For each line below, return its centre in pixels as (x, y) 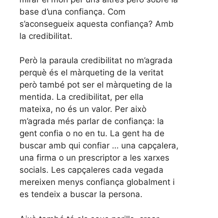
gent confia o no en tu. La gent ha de (92, 134)
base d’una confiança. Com (73, 11)
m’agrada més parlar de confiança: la (92, 121)
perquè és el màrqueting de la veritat (91, 73)
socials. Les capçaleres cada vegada (91, 170)
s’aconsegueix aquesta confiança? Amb (97, 24)
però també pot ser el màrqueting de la (96, 85)
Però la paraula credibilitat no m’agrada (96, 61)
